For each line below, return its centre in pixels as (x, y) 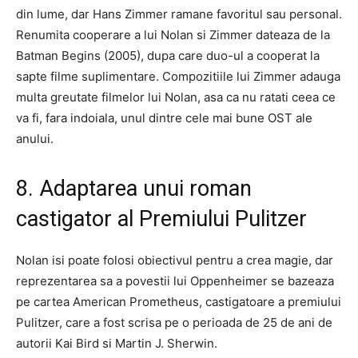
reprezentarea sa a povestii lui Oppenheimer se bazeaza (175, 280)
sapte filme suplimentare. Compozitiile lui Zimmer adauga (178, 76)
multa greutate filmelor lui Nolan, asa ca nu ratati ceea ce (176, 97)
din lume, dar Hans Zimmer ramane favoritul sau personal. (179, 14)
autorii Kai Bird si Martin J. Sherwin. (117, 343)
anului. (35, 138)
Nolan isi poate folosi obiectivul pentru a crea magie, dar (175, 260)
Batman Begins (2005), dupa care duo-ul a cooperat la (168, 55)
